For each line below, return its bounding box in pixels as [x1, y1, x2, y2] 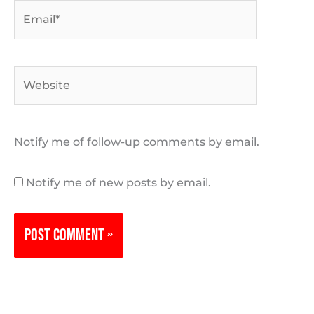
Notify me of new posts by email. [26, 176, 211, 190]
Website [13, 69, 60, 83]
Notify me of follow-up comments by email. [14, 135, 259, 149]
